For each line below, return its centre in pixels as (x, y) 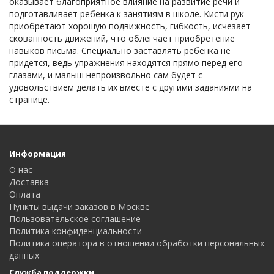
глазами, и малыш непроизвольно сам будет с (106, 75)
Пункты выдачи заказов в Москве (80, 206)
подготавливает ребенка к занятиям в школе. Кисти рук (127, 14)
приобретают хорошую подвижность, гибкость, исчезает (130, 26)
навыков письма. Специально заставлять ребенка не (120, 50)
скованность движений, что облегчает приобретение (122, 38)
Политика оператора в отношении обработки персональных (137, 243)
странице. (29, 99)
